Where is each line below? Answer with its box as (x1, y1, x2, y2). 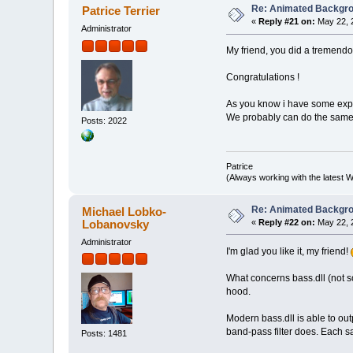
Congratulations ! (225, 72, 299, 84)
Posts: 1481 (81, 329, 128, 339)
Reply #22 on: (258, 217, 316, 227)
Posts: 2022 (81, 115, 128, 125)
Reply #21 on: (258, 17, 316, 27)
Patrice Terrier (81, 4, 160, 18)
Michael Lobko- (81, 204, 166, 218)
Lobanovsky (81, 217, 149, 231)
